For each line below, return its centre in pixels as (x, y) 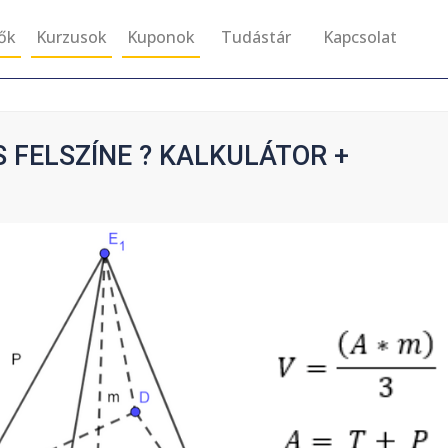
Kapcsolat (360, 37)
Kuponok (161, 37)
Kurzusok (71, 37)
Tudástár (256, 37)
